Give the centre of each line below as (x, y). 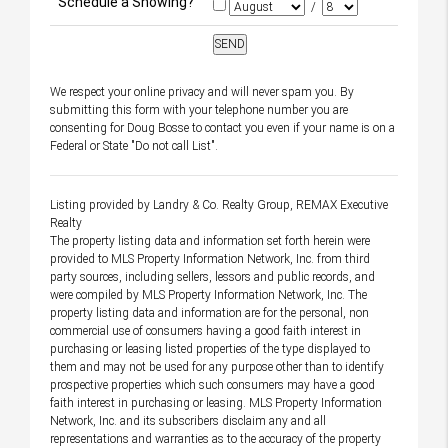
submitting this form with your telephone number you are (199, 110)
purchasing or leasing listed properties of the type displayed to (210, 349)
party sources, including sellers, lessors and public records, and (212, 277)
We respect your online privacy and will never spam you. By (202, 92)
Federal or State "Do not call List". (134, 146)
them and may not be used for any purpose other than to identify (217, 367)
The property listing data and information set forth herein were (210, 241)
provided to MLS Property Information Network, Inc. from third (210, 259)
